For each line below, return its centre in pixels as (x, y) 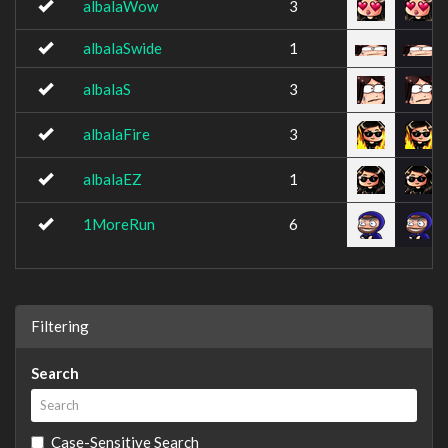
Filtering (60, 325)
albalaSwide (122, 48)
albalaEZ (112, 179)
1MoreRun (119, 224)
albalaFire (116, 134)
